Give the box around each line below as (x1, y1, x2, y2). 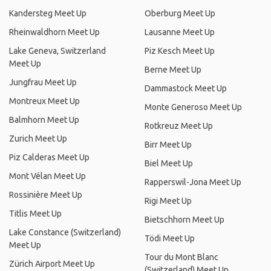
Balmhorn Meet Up (9, 115, 79, 125)
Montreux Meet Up (9, 96, 80, 106)
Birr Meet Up (145, 140, 192, 149)
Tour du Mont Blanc (145, 252, 218, 262)
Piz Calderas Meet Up (9, 152, 90, 162)
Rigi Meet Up (145, 196, 192, 206)
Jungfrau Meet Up (9, 77, 77, 87)
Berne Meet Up (145, 65, 201, 74)
